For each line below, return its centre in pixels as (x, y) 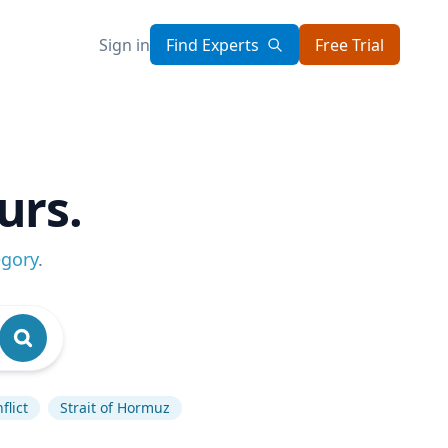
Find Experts (212, 44)
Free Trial (349, 44)
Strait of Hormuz (114, 407)
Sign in (124, 44)
